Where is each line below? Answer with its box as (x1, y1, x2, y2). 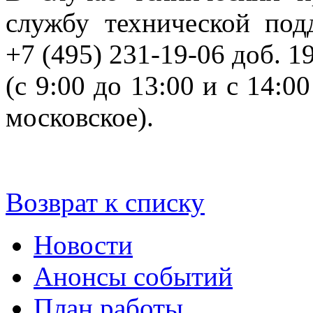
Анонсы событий (34, 261, 233, 291)
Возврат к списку (6, 187, 205, 217)
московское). (6, 101, 154, 132)
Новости (34, 229, 133, 260)
